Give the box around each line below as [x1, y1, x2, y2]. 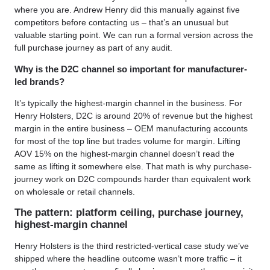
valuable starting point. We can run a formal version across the [14, 30, 253, 40]
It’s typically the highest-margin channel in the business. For [14, 98, 242, 108]
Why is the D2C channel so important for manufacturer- [14, 64, 247, 74]
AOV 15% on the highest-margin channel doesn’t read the [14, 149, 234, 159]
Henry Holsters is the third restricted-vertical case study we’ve [14, 240, 249, 251]
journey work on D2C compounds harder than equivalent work [14, 174, 251, 184]
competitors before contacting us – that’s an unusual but [14, 17, 228, 27]
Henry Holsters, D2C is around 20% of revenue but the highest [14, 111, 253, 121]
